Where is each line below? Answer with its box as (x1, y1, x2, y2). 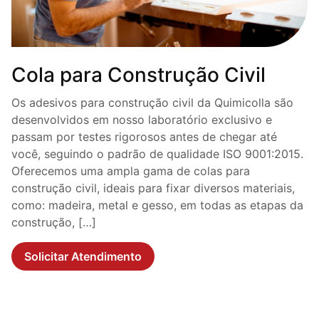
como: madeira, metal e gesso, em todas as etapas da (11, 198, 303, 213)
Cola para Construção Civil (11, 63, 266, 88)
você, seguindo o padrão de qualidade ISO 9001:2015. (11, 147, 303, 162)
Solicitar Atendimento (24, 249, 142, 264)
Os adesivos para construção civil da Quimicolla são (11, 95, 293, 110)
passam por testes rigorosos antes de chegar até (11, 130, 277, 145)
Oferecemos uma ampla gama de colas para (11, 164, 250, 179)
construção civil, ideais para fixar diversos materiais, (11, 181, 295, 196)
